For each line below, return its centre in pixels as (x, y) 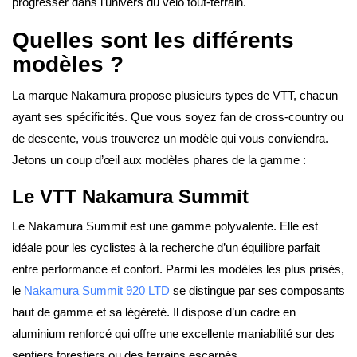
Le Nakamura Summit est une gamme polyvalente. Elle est (165, 226)
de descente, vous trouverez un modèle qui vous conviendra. (170, 138)
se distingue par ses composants (257, 290)
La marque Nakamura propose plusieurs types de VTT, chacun (175, 95)
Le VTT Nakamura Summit (130, 196)
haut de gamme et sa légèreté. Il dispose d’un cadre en (154, 312)
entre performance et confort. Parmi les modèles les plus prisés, (178, 269)
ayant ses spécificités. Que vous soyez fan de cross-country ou (178, 117)
